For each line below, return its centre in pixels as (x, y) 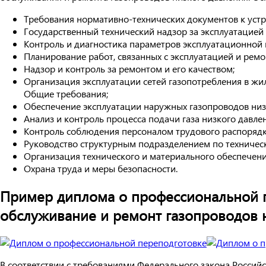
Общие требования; (66, 94)
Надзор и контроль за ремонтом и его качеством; (129, 69)
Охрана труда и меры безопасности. (101, 169)
